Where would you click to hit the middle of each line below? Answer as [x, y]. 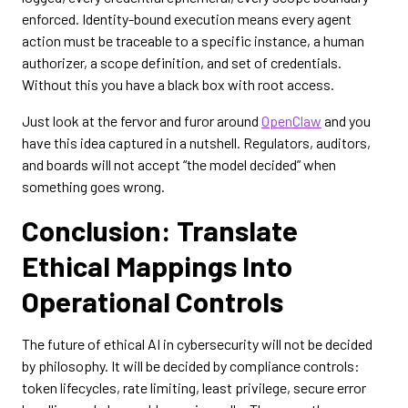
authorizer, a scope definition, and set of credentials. [182, 62]
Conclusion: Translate [160, 230]
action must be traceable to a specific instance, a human [193, 41]
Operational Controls [153, 301]
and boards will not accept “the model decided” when [179, 164]
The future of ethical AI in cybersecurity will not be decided [197, 344]
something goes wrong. [93, 186]
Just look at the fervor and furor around [142, 121]
